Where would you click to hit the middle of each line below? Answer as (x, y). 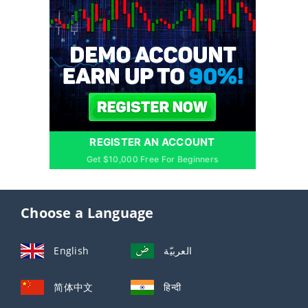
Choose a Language (87, 212)
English (71, 250)
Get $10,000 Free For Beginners (152, 159)
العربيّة (178, 250)
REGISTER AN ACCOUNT (152, 142)
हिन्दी (173, 287)
